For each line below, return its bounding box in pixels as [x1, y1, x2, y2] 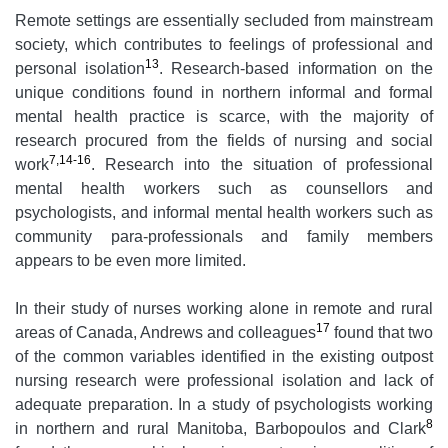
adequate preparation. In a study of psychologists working [15, 396, 433, 414]
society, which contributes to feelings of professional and [15, 36, 433, 54]
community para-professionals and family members [15, 228, 433, 246]
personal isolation [15, 60, 146, 78]
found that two [330, 324, 433, 342]
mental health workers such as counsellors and [15, 180, 433, 198]
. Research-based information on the [159, 60, 434, 78]
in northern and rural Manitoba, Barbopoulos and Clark [15, 420, 426, 438]
